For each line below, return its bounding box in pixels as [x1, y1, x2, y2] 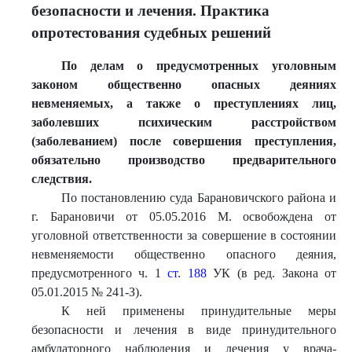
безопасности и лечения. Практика [31, 2, 269, 19]
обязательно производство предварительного [31, 153, 336, 167]
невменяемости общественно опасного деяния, [31, 247, 336, 261]
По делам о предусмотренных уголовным [60, 59, 336, 72]
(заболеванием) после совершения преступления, [31, 134, 336, 148]
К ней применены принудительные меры [60, 304, 336, 317]
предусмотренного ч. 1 [31, 266, 168, 280]
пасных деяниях [218, 78, 336, 91]
